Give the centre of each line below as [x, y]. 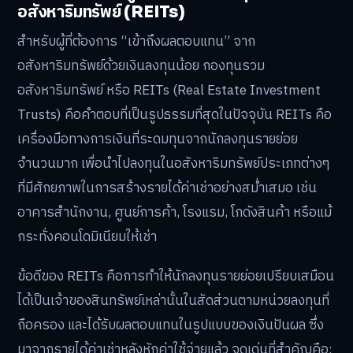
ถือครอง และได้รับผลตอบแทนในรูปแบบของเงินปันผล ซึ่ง [171, 326]
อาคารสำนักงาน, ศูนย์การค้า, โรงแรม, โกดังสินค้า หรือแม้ [175, 213]
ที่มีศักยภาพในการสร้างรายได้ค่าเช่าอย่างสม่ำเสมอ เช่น [167, 189]
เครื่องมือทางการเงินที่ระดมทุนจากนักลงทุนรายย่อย [158, 140]
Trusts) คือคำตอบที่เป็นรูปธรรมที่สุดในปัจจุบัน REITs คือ [175, 115]
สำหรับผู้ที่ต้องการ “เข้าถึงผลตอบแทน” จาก [136, 42]
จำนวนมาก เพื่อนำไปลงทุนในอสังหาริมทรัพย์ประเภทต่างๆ [174, 164]
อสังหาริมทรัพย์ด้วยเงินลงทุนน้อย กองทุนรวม [141, 67]
